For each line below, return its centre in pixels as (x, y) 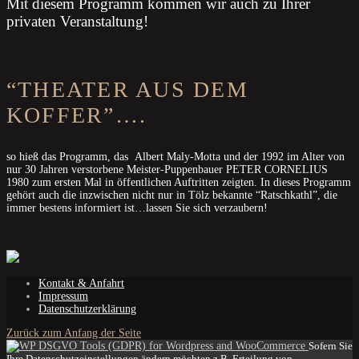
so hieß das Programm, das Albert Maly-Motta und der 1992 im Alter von (175, 157)
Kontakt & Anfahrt (81, 284)
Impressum (63, 296)
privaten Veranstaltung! (77, 22)
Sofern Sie (331, 346)
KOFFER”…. (77, 115)
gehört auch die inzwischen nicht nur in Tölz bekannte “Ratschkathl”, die (172, 196)
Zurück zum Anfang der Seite (74, 333)
